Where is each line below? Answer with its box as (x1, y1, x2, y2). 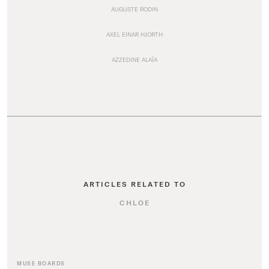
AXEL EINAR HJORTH (106, 31, 163, 38)
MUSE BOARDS (17, 260, 65, 267)
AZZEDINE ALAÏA (112, 56, 157, 63)
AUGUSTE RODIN (111, 5, 158, 13)
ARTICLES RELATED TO (83, 180, 186, 188)
